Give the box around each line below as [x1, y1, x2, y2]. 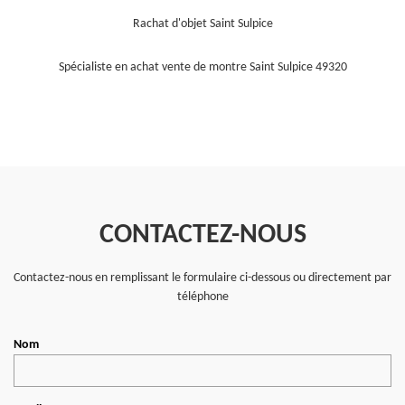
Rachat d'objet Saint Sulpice [132, 16, 273, 31]
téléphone [176, 289, 229, 304]
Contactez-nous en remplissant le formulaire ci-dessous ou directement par [14, 270, 391, 285]
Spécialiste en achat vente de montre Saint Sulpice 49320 [58, 60, 347, 74]
